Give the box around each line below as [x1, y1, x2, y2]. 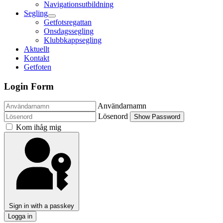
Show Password [134, 113, 180, 121]
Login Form [4, 81, 54, 92]
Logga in [8, 213, 32, 221]
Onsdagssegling [44, 27, 94, 35]
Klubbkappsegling [44, 36, 102, 44]
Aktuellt [24, 45, 49, 53]
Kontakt [24, 54, 49, 62]
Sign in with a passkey [9, 202, 74, 210]
